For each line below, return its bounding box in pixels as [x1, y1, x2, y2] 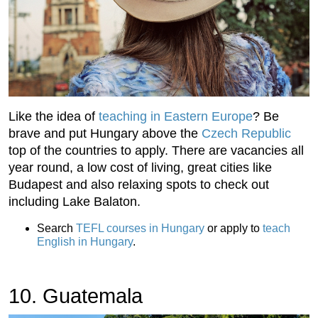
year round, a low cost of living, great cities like [9, 160, 272, 175]
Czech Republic [202, 126, 291, 141]
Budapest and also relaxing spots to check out [9, 177, 269, 192]
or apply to [204, 222, 263, 235]
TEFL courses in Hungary [76, 222, 204, 235]
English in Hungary [37, 236, 133, 248]
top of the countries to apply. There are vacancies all [9, 143, 304, 158]
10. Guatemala [9, 285, 143, 308]
